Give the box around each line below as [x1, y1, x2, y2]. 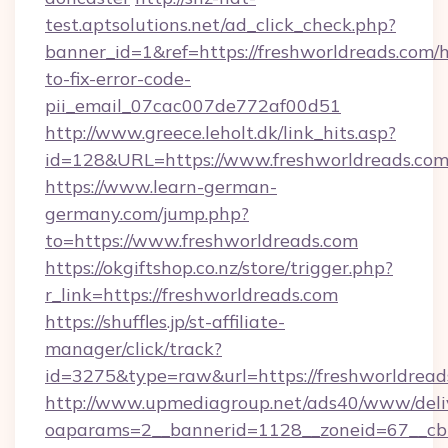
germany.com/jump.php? [45, 202, 249, 225]
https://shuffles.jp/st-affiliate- [45, 310, 285, 333]
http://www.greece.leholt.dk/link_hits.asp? [45, 121, 396, 144]
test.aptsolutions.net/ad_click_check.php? [45, 13, 396, 36]
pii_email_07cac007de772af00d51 [45, 94, 341, 117]
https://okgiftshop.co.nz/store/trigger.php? [45, 256, 393, 279]
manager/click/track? [45, 337, 222, 360]
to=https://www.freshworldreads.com [45, 229, 358, 252]
